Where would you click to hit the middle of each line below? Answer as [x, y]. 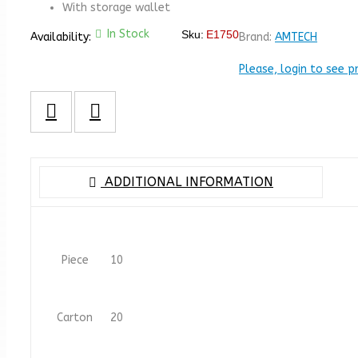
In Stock [128, 34]
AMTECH [296, 37]
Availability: [61, 37]
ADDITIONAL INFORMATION [187, 182]
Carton [75, 318]
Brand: [257, 37]
